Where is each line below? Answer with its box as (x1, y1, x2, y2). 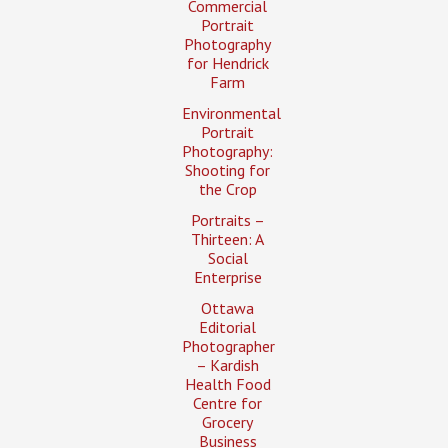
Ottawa (201, 298, 255, 319)
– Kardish (196, 355, 260, 376)
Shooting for (185, 160, 271, 181)
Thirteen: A (191, 229, 265, 250)
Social (207, 248, 248, 269)
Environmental (181, 103, 281, 124)
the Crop (198, 179, 257, 200)
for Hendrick (186, 53, 269, 74)
